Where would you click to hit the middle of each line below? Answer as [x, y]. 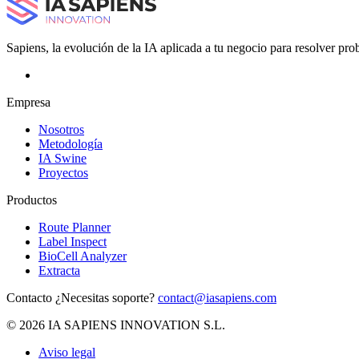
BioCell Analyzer [83, 256]
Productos [32, 200]
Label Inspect [73, 241]
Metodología [71, 143]
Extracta [59, 270]
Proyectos [63, 172]
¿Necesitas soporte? [105, 297]
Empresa [28, 102]
